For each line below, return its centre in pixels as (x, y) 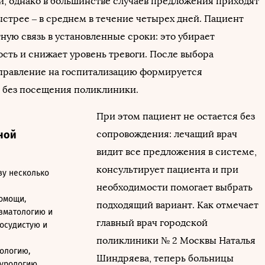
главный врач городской (152, 222)
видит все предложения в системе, (177, 151)
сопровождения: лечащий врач (167, 134)
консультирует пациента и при (167, 169)
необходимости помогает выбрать (174, 187)
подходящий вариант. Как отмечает (177, 205)
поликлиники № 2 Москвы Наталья (176, 240)
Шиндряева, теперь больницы (165, 258)
